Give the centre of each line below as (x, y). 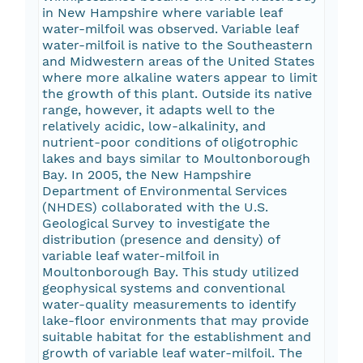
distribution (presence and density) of (161, 240)
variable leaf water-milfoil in (130, 256)
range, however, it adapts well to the (158, 110)
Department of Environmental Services (164, 191)
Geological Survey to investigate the (156, 224)
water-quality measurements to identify (169, 305)
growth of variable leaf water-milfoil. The (172, 353)
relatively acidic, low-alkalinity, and (154, 126)
